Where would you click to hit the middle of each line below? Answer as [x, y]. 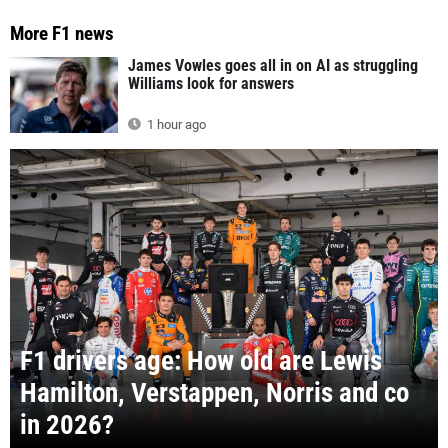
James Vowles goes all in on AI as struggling [273, 66]
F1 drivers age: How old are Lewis [201, 360]
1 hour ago [175, 125]
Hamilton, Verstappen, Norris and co [214, 392]
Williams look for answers [211, 84]
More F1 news [62, 34]
